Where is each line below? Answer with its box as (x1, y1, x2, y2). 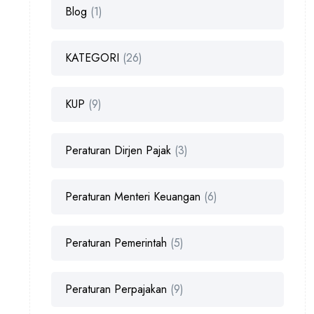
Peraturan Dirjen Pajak (65, 142, 171, 158)
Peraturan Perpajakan (65, 281, 167, 297)
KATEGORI (65, 50, 119, 66)
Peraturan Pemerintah (65, 235, 167, 251)
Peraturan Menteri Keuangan (65, 189, 200, 205)
